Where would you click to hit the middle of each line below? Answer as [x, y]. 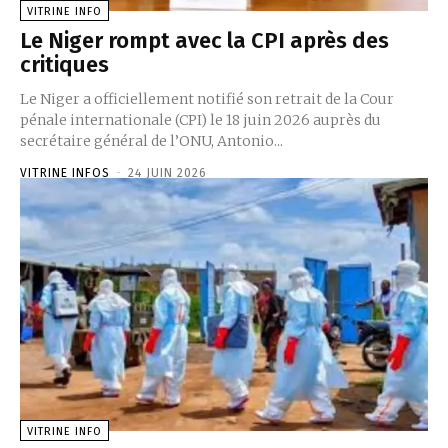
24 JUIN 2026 [167, 173]
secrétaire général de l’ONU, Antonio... [151, 141]
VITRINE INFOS [65, 173]
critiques [64, 65]
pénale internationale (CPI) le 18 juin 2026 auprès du [200, 120]
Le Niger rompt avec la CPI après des [204, 41]
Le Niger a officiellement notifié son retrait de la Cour [207, 99]
